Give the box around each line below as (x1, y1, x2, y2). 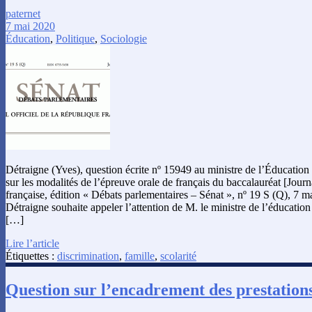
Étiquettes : (6, 250, 57, 263)
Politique (56, 33, 95, 45)
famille (125, 250, 155, 263)
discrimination (57, 250, 119, 263)
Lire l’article (6, 237, 59, 250)
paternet (6, 8, 40, 20)
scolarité (160, 250, 196, 263)
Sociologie (100, 33, 147, 45)
